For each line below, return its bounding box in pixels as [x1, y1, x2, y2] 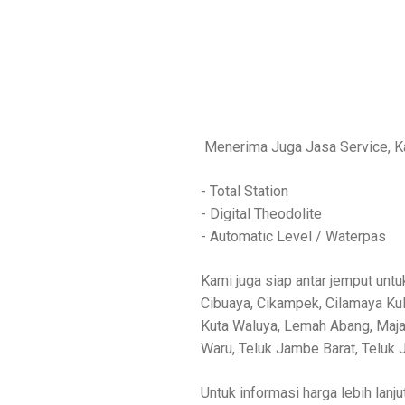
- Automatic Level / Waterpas [201, 228, 386, 245]
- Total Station [201, 183, 288, 200]
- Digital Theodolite [201, 205, 322, 222]
